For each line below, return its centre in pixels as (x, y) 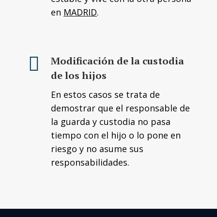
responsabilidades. (90, 162)
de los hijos (79, 75)
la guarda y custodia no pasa (111, 122)
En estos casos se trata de (105, 94)
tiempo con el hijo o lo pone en (116, 135)
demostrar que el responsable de (120, 108)
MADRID (80, 12)
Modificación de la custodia (117, 61)
